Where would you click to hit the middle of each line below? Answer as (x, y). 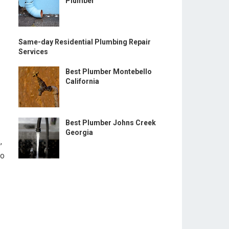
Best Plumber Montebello (109, 71)
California (82, 81)
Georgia (79, 132)
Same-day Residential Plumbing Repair (85, 42)
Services (33, 51)
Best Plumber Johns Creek (111, 122)
